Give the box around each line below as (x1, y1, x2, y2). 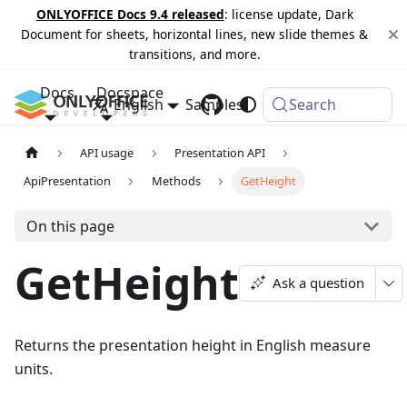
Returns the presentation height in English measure (15, 335, 371, 356)
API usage (80, 144, 134, 162)
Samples (185, 94, 243, 114)
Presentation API (174, 144, 265, 162)
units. (15, 359, 53, 380)
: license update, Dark (223, 5, 353, 23)
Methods (151, 173, 201, 190)
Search (289, 94, 337, 114)
